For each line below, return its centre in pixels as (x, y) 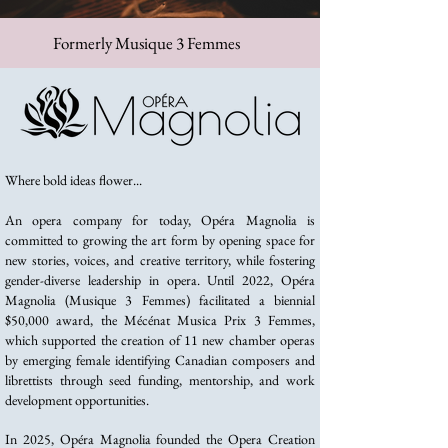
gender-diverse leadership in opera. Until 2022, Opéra (160, 280)
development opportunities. (77, 400)
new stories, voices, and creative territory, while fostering (160, 260)
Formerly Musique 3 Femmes (122, 43)
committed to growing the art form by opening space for (160, 240)
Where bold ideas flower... (73, 180)
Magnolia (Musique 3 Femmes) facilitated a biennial (160, 300)
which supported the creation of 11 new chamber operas (160, 340)
